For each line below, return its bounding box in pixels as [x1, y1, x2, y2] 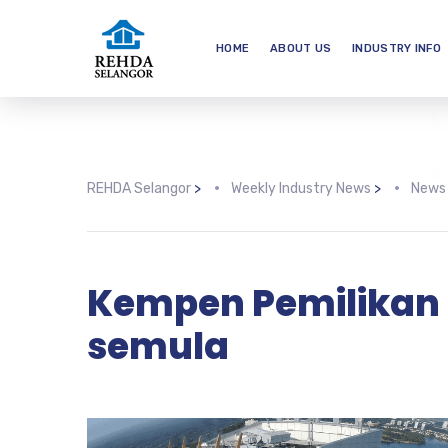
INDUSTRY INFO [352, 42, 441, 55]
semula [87, 321, 229, 372]
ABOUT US [270, 42, 332, 55]
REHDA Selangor [87, 180, 191, 197]
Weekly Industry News [231, 180, 371, 197]
